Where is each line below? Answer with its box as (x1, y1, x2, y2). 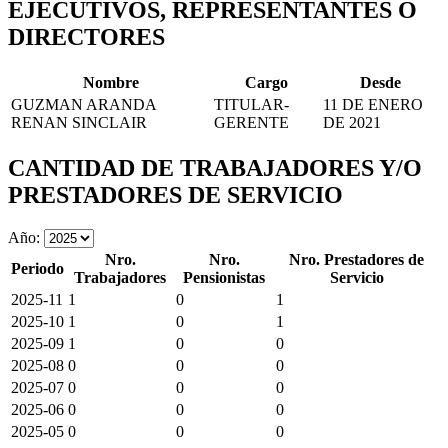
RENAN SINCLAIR (11, 113, 147, 131)
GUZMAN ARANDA (11, 95, 156, 113)
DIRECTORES (8, 24, 165, 51)
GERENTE (214, 113, 289, 131)
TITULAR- (214, 95, 289, 113)
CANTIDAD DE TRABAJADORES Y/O (8, 154, 422, 181)
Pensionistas (183, 268, 265, 286)
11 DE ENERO (323, 95, 423, 113)
